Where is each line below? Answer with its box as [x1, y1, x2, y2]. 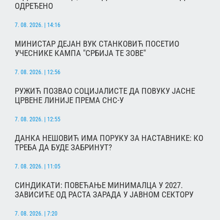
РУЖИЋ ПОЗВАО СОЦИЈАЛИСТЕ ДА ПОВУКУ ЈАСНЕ [15, 86, 195, 96]
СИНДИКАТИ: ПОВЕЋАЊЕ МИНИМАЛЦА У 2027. [15, 180, 183, 191]
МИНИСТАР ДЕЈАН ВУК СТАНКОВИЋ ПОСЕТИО [15, 38, 179, 49]
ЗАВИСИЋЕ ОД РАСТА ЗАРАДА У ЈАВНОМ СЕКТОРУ [15, 190, 193, 200]
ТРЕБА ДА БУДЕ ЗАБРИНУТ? [15, 142, 112, 153]
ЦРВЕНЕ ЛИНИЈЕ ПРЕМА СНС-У [15, 95, 124, 106]
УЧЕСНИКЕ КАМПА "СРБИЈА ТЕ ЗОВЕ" [15, 48, 146, 58]
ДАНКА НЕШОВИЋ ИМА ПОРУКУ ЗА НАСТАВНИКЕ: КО [15, 133, 203, 143]
